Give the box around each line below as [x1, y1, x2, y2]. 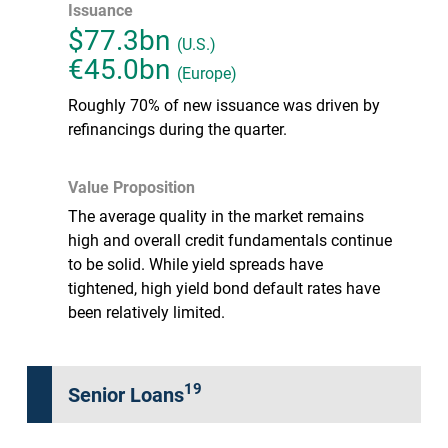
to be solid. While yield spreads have [68, 252, 323, 274]
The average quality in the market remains [68, 204, 364, 226]
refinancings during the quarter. [68, 117, 287, 139]
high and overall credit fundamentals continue [68, 228, 392, 250]
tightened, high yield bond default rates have [68, 276, 380, 298]
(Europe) [177, 61, 237, 83]
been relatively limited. [68, 300, 225, 322]
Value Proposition [68, 175, 195, 197]
